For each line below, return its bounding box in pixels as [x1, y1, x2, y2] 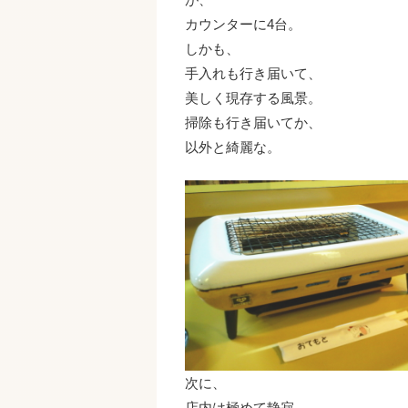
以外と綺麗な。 [184, 138, 280, 155]
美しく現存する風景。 [184, 89, 321, 106]
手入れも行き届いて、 [184, 65, 321, 81]
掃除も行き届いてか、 [184, 114, 321, 130]
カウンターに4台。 [184, 15, 301, 32]
